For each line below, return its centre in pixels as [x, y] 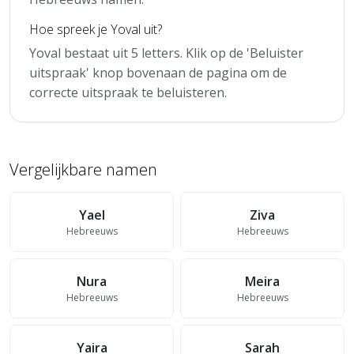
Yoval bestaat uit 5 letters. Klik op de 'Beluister [166, 53]
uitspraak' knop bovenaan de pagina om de [158, 72]
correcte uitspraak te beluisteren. [128, 92]
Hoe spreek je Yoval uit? [96, 29]
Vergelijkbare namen [83, 169]
